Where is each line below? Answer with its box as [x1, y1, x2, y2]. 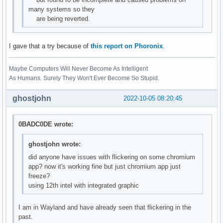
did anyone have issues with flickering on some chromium [28, 153, 195, 161]
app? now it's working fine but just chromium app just [28, 162, 181, 170]
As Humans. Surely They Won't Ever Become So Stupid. [9, 74, 159, 82]
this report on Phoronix [91, 42, 163, 50]
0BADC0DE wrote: [18, 120, 74, 128]
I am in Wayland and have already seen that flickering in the [18, 203, 192, 211]
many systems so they [28, 5, 95, 13]
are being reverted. [28, 15, 90, 23]
